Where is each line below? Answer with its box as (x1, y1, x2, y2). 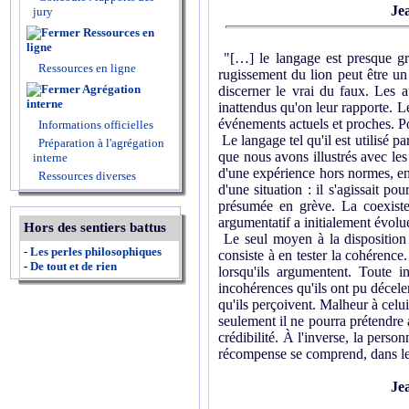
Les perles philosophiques (30, 245, 162, 258)
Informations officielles (36, 118, 153, 131)
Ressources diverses (36, 169, 136, 183)
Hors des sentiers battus (24, 220, 166, 235)
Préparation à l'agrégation (36, 136, 164, 150)
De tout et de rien (30, 259, 117, 273)
